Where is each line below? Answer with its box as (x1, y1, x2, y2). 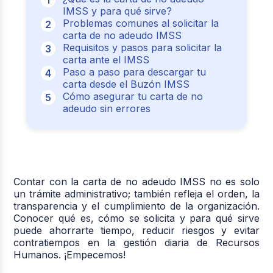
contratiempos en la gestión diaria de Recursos (13, 236, 260, 249)
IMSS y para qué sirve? (62, 4, 172, 17)
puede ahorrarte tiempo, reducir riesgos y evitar (13, 224, 260, 236)
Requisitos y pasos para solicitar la (62, 41, 222, 54)
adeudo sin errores (62, 102, 151, 115)
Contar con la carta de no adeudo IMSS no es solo (13, 175, 260, 188)
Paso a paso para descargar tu (62, 65, 206, 78)
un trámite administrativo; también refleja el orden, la (13, 187, 260, 200)
